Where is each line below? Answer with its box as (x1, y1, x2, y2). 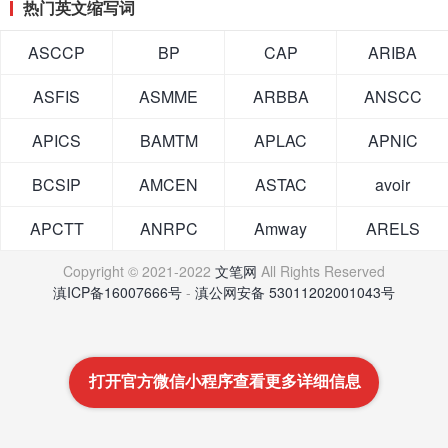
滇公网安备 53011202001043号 (195, 282, 395, 302)
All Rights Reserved (257, 261, 385, 281)
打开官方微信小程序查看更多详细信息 (89, 373, 369, 390)
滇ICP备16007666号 (53, 282, 182, 302)
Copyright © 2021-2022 (63, 261, 215, 281)
